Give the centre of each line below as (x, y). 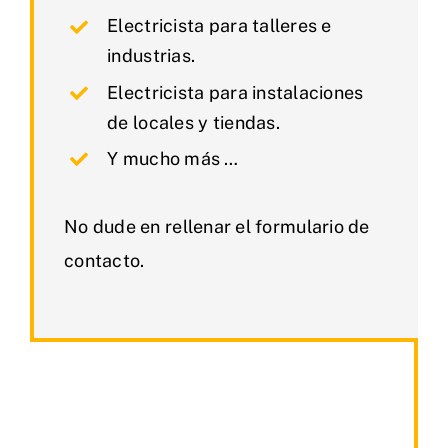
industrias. (151, 56)
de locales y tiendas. (193, 122)
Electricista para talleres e (219, 26)
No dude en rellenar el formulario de (217, 227)
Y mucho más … (173, 158)
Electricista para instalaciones (235, 92)
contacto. (104, 261)
